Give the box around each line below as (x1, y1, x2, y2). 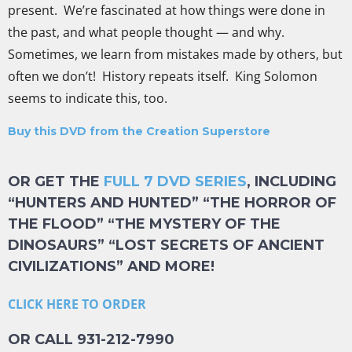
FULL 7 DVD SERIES (104, 172, 247, 190)
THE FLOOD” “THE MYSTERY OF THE (8, 214, 280, 233)
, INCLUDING (247, 172, 336, 190)
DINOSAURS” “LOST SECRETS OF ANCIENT (8, 236, 324, 254)
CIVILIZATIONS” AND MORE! (8, 257, 214, 275)
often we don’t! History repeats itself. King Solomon (8, 68, 317, 86)
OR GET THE (8, 172, 104, 190)
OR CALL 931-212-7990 (8, 330, 174, 348)
